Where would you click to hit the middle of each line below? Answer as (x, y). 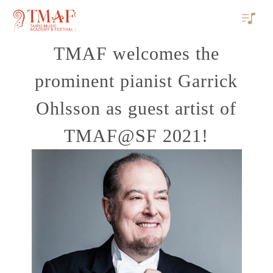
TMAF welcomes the (136, 53)
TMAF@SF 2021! (136, 136)
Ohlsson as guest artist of (136, 108)
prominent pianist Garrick (136, 81)
